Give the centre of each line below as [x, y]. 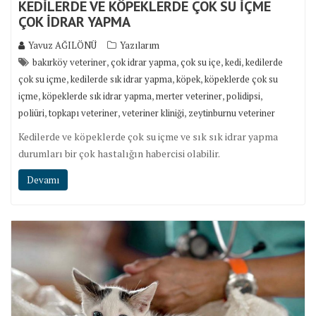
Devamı [43, 180]
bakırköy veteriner [69, 62]
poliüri [31, 113]
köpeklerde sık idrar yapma [97, 96]
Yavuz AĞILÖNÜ [62, 45]
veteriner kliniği [153, 113]
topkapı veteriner [83, 113]
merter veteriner [189, 96]
